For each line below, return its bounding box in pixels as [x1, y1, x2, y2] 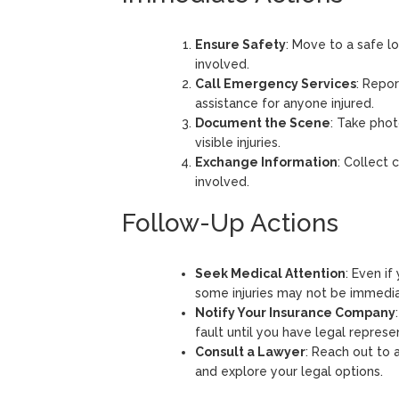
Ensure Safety [195, 37, 286, 52]
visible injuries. [195, 134, 281, 150]
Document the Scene [195, 115, 330, 130]
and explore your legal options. [195, 363, 383, 379]
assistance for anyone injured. [195, 95, 374, 110]
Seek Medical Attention [195, 265, 346, 281]
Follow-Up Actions [122, 208, 338, 238]
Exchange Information [195, 154, 338, 169]
